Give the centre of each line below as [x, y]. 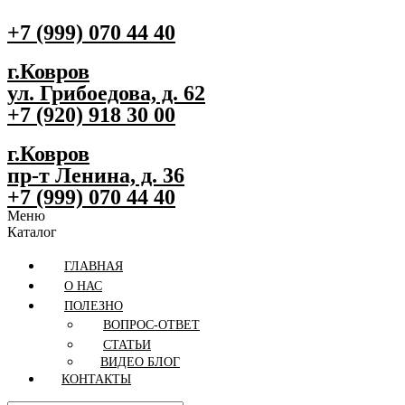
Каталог [32, 231]
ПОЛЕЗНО [94, 306]
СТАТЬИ [127, 344]
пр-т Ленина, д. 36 [96, 175]
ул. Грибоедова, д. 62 [106, 93]
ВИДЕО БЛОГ [140, 362]
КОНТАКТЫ [96, 379]
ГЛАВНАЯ [94, 266]
